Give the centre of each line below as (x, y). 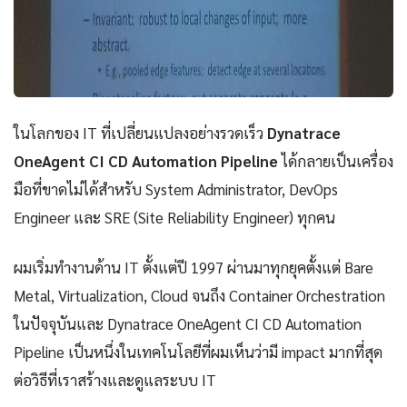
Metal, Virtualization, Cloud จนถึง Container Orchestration (199, 296)
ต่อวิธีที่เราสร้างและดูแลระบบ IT (115, 380)
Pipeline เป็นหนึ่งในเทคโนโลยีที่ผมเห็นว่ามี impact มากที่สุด (198, 352)
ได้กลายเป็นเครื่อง (336, 161)
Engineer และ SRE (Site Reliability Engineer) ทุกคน (174, 218)
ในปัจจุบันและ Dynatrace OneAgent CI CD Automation (188, 324)
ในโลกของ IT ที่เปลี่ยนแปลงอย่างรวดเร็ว (140, 133)
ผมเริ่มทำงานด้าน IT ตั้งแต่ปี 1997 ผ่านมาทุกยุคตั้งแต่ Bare (194, 268)
